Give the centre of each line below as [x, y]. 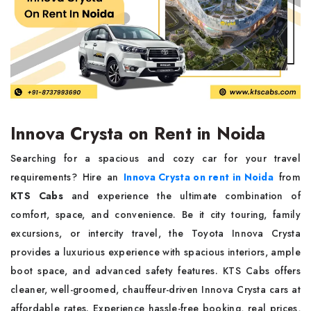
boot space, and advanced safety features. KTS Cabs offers [155, 271]
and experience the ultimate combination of [186, 196]
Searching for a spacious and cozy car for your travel [155, 158]
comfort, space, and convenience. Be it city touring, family [155, 215]
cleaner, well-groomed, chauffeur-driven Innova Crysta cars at [155, 289]
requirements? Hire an [65, 177]
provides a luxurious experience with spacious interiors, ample [155, 252]
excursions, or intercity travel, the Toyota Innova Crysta [155, 233]
